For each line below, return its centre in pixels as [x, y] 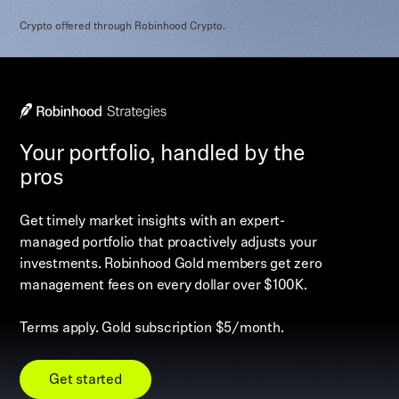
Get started [85, 379]
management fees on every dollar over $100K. [163, 285]
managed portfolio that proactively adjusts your [168, 242]
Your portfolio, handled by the [163, 152]
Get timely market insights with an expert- [152, 220]
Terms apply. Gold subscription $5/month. [152, 327]
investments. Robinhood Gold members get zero [171, 263]
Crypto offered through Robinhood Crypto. [122, 25]
